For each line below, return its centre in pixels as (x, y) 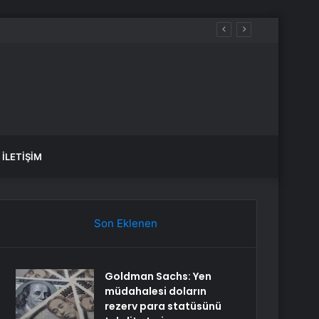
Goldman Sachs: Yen (158, 276)
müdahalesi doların (156, 291)
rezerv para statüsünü (163, 306)
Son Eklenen (125, 223)
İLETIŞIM (22, 157)
